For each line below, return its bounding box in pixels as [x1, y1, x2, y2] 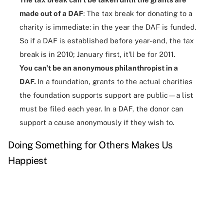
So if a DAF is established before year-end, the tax [19, 36, 194, 45]
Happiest [8, 155, 47, 167]
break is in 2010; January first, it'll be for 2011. [19, 50, 175, 59]
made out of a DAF [19, 9, 83, 18]
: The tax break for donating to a [83, 9, 192, 18]
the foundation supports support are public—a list [19, 91, 193, 100]
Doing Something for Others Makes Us [8, 139, 173, 151]
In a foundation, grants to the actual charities [37, 77, 193, 86]
